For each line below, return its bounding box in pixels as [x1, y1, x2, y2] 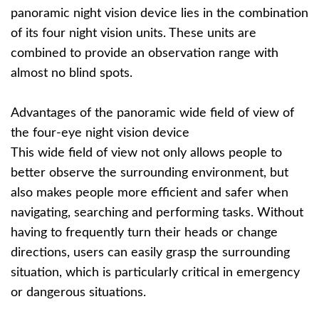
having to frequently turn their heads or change [11, 226, 278, 240]
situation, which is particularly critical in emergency [11, 266, 300, 280]
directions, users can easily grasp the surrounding [11, 246, 290, 260]
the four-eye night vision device [11, 127, 189, 140]
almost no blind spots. [11, 67, 132, 80]
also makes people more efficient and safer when [11, 187, 288, 200]
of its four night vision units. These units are [11, 27, 256, 41]
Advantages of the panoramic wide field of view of [11, 107, 294, 120]
